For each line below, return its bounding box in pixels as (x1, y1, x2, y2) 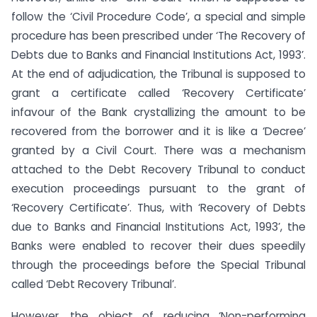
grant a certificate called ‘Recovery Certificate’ (11, 86, 306, 100)
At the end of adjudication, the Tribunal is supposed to (11, 67, 306, 81)
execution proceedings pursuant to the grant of (11, 181, 306, 196)
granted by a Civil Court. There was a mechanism (11, 143, 306, 158)
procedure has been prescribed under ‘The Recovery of (11, 28, 306, 43)
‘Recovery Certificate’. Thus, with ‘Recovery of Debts (11, 200, 306, 215)
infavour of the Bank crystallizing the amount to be (11, 105, 306, 120)
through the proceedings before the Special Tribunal (11, 258, 306, 272)
